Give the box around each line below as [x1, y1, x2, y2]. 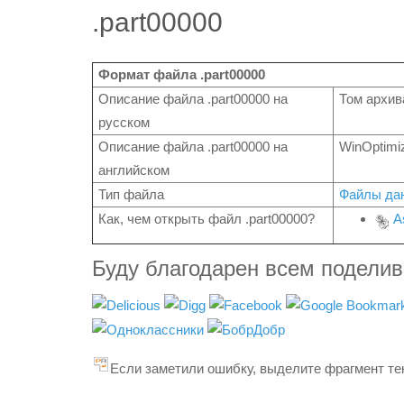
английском [98, 162, 170, 178]
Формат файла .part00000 [98, 67, 265, 82]
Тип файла [98, 187, 164, 202]
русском [98, 115, 150, 130]
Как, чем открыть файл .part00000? [98, 211, 315, 226]
